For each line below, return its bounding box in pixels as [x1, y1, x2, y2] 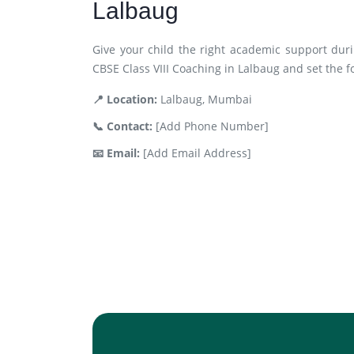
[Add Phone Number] [153, 119, 269, 134]
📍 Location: [92, 92, 157, 107]
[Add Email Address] [140, 145, 251, 160]
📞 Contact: [92, 119, 153, 134]
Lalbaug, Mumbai [157, 92, 252, 107]
